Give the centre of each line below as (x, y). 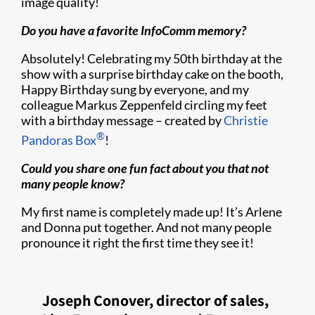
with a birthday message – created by (122, 120)
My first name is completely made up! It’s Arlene (152, 212)
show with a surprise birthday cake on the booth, (152, 74)
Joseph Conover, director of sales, (155, 300)
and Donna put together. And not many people (146, 227)
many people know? (75, 184)
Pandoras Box (59, 140)
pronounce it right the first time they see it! (137, 243)
